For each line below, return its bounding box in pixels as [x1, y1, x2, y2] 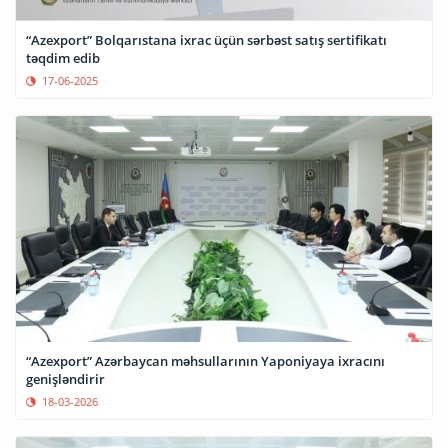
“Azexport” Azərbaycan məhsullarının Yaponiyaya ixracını [26, 351, 385, 370]
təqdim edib [26, 48, 100, 67]
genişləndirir [26, 369, 105, 388]
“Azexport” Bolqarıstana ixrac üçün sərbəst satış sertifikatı [26, 30, 387, 49]
